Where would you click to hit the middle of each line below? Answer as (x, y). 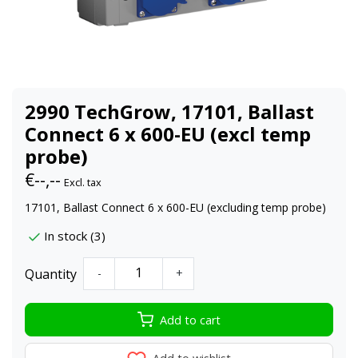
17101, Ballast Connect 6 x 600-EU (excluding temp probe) (175, 207)
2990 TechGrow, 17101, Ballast (169, 111)
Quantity (51, 274)
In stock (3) (75, 236)
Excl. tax (83, 182)
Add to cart (190, 320)
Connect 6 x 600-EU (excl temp (168, 133)
